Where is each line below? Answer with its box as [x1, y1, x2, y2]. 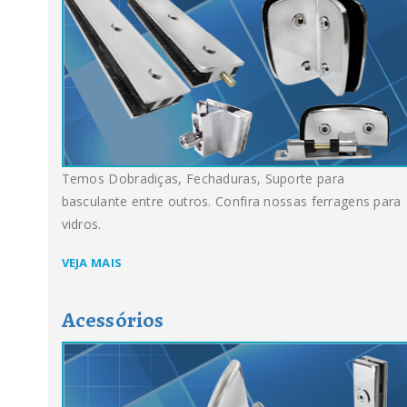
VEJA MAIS [61, 254, 123, 272]
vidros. [61, 215, 102, 233]
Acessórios [61, 304, 164, 334]
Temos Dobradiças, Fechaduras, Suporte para [61, 170, 345, 188]
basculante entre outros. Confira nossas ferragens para [61, 193, 402, 211]
